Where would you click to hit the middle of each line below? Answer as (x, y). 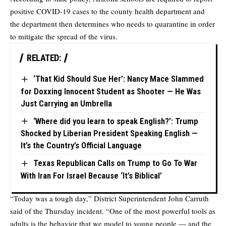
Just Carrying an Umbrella (66, 103)
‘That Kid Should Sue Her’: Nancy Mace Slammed (118, 79)
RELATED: (44, 58)
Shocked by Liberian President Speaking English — (109, 133)
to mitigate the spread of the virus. (64, 37)
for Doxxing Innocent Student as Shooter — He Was (111, 91)
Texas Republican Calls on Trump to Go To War (115, 163)
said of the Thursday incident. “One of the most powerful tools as (113, 211)
